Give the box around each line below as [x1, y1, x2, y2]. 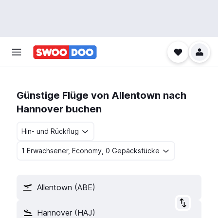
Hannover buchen [17, 103, 102, 115]
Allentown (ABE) [37, 182, 95, 192]
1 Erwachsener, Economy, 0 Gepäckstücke [21, 146, 160, 155]
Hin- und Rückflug [21, 127, 79, 135]
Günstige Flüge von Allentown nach [17, 90, 186, 101]
